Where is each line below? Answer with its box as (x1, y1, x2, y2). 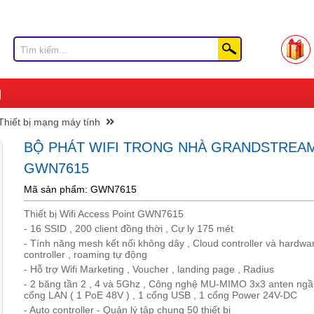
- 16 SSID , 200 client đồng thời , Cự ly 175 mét (24, 223, 233, 234)
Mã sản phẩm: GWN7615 (24, 184, 137, 195)
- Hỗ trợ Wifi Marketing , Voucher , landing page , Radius (24, 264, 274, 275)
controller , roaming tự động (24, 249, 147, 260)
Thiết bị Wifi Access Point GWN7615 (24, 208, 184, 219)
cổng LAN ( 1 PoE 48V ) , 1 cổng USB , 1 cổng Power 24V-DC (24, 289, 297, 301)
